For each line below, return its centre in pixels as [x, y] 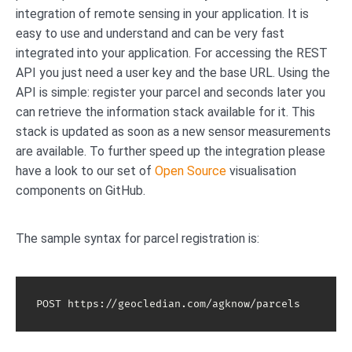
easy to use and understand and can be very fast [150, 34]
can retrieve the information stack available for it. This [165, 112]
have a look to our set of [85, 171]
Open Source [191, 171]
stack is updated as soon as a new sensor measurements [173, 132]
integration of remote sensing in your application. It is [162, 14]
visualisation [261, 171]
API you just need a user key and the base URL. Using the [173, 73]
